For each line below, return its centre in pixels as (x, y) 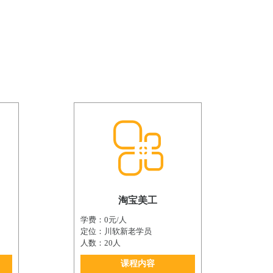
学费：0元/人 (104, 220)
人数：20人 (101, 243)
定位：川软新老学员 (116, 232)
